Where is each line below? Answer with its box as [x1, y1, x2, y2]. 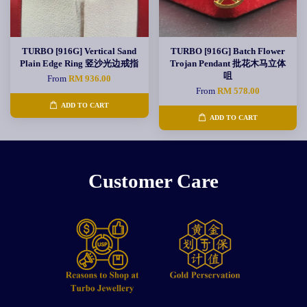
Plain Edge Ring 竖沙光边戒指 [20, 58, 139, 69]
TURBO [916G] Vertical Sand [22, 46, 137, 56]
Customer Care [88, 170, 219, 192]
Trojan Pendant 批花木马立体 [169, 58, 286, 69]
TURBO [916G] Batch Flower [170, 46, 285, 56]
